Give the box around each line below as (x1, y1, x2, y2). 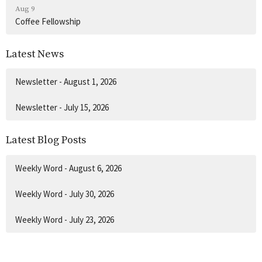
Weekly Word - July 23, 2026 (15, 213, 114, 225)
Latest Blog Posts (6, 133, 86, 147)
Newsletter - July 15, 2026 (15, 102, 109, 113)
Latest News (6, 47, 64, 61)
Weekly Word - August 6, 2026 (15, 162, 122, 174)
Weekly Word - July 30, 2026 (15, 188, 114, 199)
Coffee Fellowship (15, 15, 81, 27)
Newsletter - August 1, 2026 (15, 76, 116, 88)
